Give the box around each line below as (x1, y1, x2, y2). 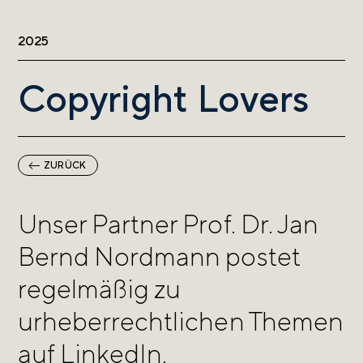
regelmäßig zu (18, 274, 181, 304)
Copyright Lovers (18, 76, 309, 120)
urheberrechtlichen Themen (18, 306, 344, 336)
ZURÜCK (44, 160, 87, 171)
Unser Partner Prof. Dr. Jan (18, 209, 318, 239)
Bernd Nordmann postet (18, 241, 301, 271)
